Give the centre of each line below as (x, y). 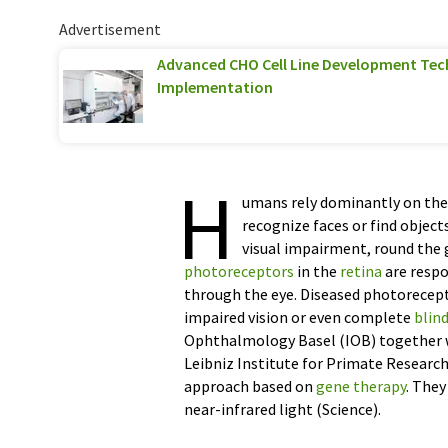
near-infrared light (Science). (282, 409)
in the (317, 271)
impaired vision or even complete (299, 317)
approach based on (250, 386)
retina (361, 271)
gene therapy (361, 386)
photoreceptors (239, 271)
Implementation (215, 87)
